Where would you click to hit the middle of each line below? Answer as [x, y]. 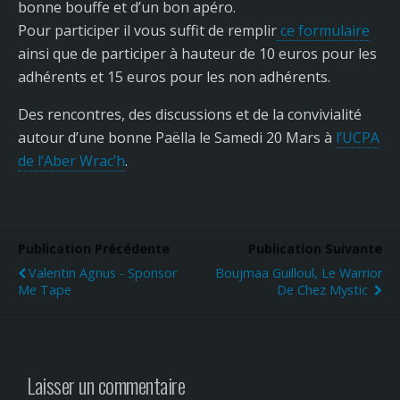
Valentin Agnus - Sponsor [103, 273]
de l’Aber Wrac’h [71, 161]
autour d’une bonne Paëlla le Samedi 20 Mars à [177, 137]
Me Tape [45, 290]
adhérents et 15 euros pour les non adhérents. [174, 77]
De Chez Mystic [324, 290]
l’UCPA [358, 137]
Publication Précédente [94, 249]
